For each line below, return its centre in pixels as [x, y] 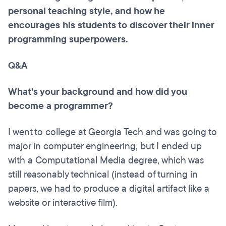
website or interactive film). [63, 203]
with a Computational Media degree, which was [106, 161]
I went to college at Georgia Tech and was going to [112, 132]
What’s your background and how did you [98, 92]
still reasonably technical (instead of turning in [103, 175]
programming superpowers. [68, 40]
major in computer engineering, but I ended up [105, 147]
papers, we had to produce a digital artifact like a [109, 189]
